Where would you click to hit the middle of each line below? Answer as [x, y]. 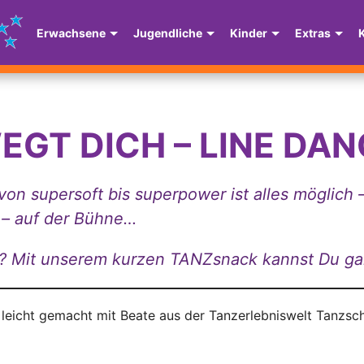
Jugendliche [168, 32]
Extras [313, 32]
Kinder [249, 32]
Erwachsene [71, 32]
